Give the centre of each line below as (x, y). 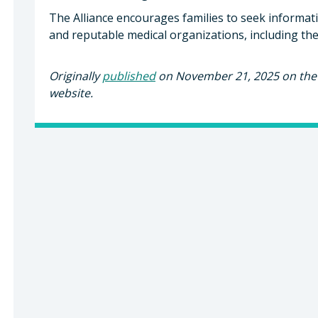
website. (71, 93)
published (129, 76)
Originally (76, 76)
